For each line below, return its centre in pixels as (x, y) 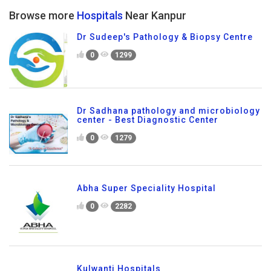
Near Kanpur (155, 15)
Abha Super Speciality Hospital (146, 188)
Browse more (43, 15)
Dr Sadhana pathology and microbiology (168, 110)
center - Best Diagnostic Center (148, 119)
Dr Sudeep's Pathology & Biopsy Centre (165, 37)
